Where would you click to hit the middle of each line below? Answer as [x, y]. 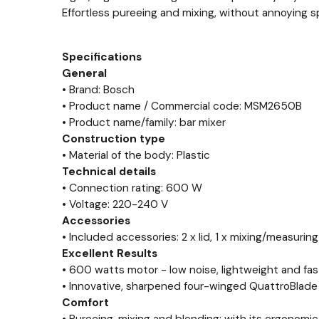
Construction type [114, 139]
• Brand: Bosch [98, 90]
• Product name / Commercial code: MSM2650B [182, 106]
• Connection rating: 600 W [132, 188]
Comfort [85, 303]
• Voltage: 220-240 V [115, 204]
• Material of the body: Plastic [136, 155]
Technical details [109, 172]
